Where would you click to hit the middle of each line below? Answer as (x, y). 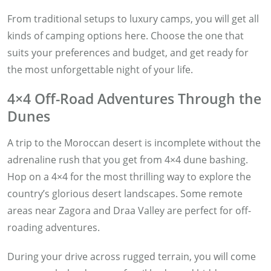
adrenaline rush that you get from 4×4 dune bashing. (128, 159)
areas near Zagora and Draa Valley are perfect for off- (129, 210)
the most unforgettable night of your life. (101, 69)
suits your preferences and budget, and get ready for (128, 52)
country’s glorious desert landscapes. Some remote (125, 193)
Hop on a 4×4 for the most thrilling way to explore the (129, 176)
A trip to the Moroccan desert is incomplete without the (134, 142)
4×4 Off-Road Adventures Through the (134, 98)
